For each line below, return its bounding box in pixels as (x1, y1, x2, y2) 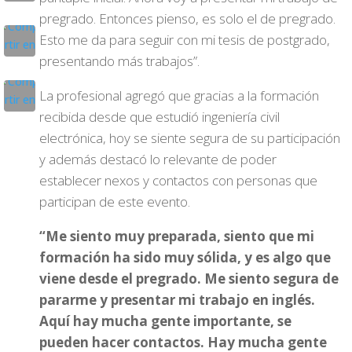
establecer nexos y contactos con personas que (39, 171, 317, 189)
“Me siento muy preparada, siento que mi (39, 227, 314, 245)
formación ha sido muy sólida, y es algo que (39, 248, 331, 266)
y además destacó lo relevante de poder (39, 150, 277, 168)
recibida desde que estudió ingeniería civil (39, 108, 280, 126)
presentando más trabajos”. (39, 52, 200, 70)
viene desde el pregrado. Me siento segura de (39, 269, 339, 288)
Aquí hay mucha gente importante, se (39, 312, 291, 330)
